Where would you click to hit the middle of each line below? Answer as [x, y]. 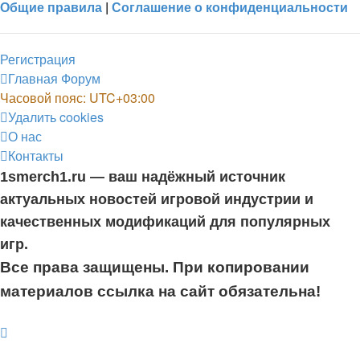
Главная [33, 78]
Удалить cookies [56, 117]
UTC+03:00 [122, 98]
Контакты [36, 155]
